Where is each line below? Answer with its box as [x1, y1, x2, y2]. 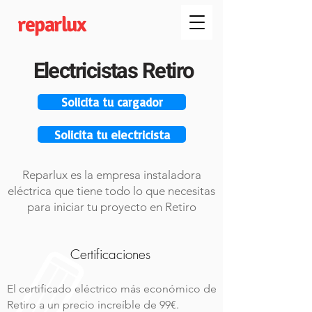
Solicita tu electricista [54, 127, 170, 142]
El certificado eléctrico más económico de [7, 282, 217, 295]
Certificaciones [70, 245, 150, 263]
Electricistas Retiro [33, 56, 194, 87]
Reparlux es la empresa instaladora [22, 168, 201, 182]
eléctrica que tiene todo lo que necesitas [8, 184, 215, 198]
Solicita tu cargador [61, 95, 163, 109]
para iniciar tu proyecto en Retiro [26, 200, 196, 214]
